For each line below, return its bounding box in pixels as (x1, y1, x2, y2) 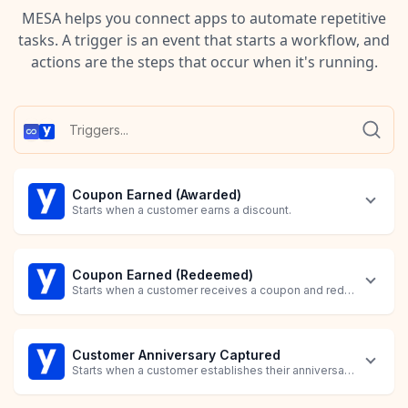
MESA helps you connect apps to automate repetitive (22, 7, 386, 28)
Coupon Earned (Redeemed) (72, 267, 253, 283)
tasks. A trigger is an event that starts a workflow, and (18, 29, 390, 50)
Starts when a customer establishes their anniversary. (72, 363, 356, 378)
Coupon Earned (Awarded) (72, 187, 241, 203)
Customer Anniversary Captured (72, 347, 280, 363)
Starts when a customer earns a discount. (72, 203, 291, 218)
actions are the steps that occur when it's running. (30, 51, 378, 72)
